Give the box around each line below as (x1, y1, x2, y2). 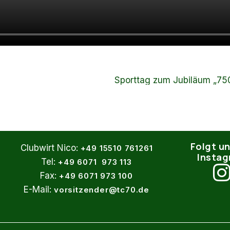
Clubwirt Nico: (20, 142, 81, 153)
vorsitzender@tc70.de (53, 184, 149, 195)
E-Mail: (23, 184, 54, 195)
